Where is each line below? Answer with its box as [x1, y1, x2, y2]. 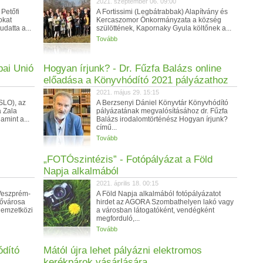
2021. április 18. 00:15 [96, 180, 159, 187]
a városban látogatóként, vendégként [96, 206, 214, 214]
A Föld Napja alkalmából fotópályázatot [96, 190, 221, 198]
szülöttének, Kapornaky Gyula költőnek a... [96, 24, 231, 32]
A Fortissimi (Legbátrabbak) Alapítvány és [96, 8, 228, 16]
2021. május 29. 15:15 [96, 89, 159, 96]
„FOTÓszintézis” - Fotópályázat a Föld [43, 154, 213, 165]
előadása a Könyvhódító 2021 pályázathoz [43, 75, 228, 86]
